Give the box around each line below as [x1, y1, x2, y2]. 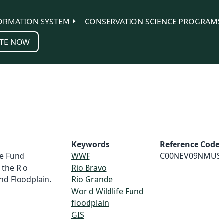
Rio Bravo [71, 162, 107, 173]
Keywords [71, 139, 109, 150]
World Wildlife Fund [71, 186, 144, 197]
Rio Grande [71, 174, 113, 185]
